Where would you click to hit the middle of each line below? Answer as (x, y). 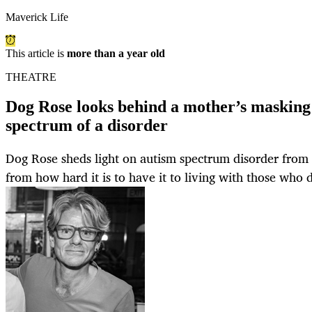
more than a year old (116, 54)
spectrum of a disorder (87, 126)
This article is (36, 54)
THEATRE (31, 77)
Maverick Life (37, 17)
